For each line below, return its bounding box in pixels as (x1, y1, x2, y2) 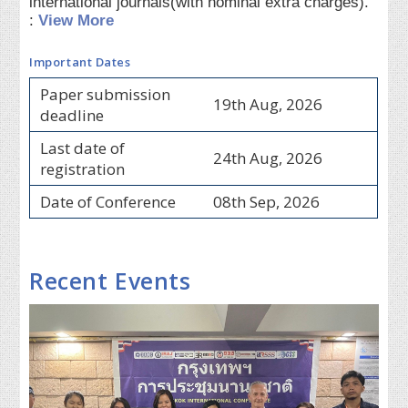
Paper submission (39, 83, 170, 105)
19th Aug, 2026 (212, 93, 322, 115)
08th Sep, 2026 (212, 190, 320, 212)
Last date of (39, 137, 125, 158)
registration (39, 158, 125, 179)
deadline (39, 104, 104, 126)
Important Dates (29, 53, 131, 70)
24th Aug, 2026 (212, 147, 322, 168)
